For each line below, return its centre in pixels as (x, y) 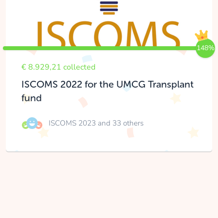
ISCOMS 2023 (73, 123)
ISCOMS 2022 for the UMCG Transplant (108, 84)
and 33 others (121, 123)
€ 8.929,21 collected (58, 67)
